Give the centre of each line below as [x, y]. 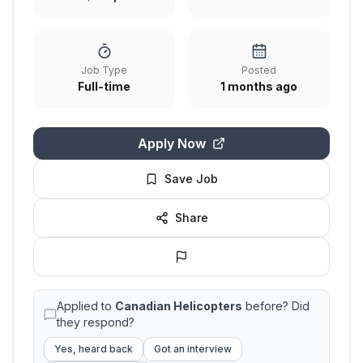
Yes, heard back [94, 349]
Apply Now [172, 143]
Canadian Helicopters [179, 306]
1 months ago [259, 86]
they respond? [96, 322]
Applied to [86, 306]
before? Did [276, 306]
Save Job [191, 179]
